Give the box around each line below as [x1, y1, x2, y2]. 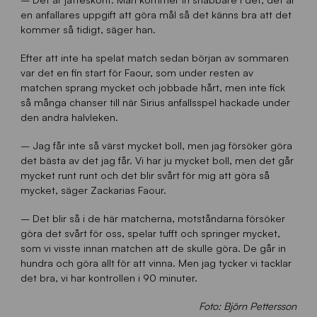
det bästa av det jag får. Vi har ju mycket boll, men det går [20, 153, 294, 166]
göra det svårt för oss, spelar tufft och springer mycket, [20, 226, 280, 240]
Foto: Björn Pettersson [199, 299, 297, 313]
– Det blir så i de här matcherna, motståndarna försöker [20, 212, 285, 225]
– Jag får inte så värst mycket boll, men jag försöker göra [20, 138, 292, 151]
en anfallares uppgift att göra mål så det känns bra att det [20, 7, 292, 21]
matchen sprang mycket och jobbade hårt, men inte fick [20, 80, 285, 93]
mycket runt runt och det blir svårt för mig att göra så [20, 168, 270, 181]
